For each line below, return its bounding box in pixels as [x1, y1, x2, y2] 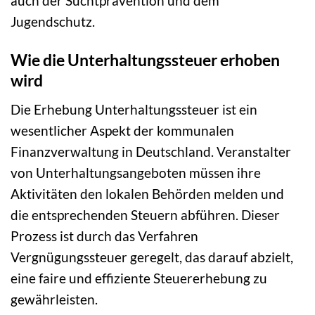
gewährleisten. [11, 290, 98, 307]
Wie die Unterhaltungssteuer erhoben [11, 50, 280, 70]
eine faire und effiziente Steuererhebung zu [11, 269, 267, 286]
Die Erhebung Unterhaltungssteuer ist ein [11, 101, 257, 117]
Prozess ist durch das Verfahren [11, 227, 198, 244]
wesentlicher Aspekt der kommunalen [11, 122, 234, 139]
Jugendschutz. [11, 13, 95, 30]
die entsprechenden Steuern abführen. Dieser [11, 206, 280, 223]
